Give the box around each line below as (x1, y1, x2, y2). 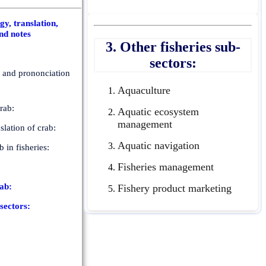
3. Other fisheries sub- (105, 39, 240, 55)
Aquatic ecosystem (118, 105, 199, 118)
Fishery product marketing (118, 182, 232, 194)
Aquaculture (118, 84, 170, 96)
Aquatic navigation (118, 139, 199, 151)
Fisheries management (118, 160, 214, 173)
